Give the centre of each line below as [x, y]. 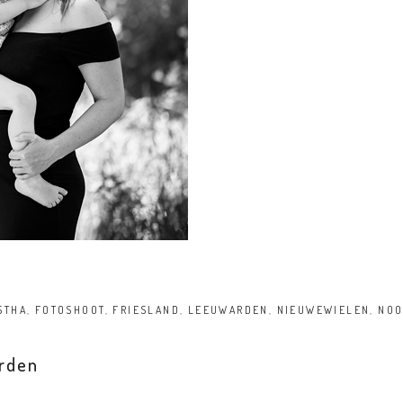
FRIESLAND [146, 309]
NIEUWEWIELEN [323, 309]
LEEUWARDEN [228, 309]
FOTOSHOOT [70, 309]
